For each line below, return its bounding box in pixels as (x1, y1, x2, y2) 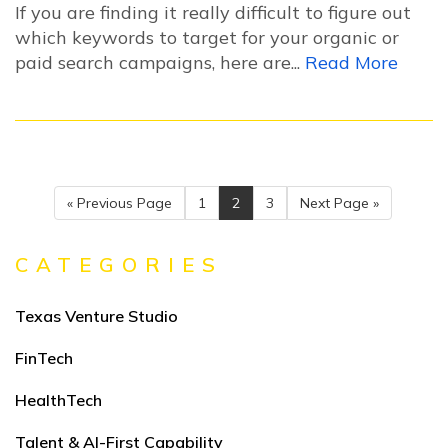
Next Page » (299, 193, 379, 212)
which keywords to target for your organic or (15, 25, 399, 49)
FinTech (15, 347, 73, 368)
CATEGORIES (15, 251, 223, 277)
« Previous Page (66, 193, 172, 212)
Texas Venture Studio (15, 305, 178, 326)
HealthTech (15, 389, 102, 410)
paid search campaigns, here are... (15, 50, 305, 74)
